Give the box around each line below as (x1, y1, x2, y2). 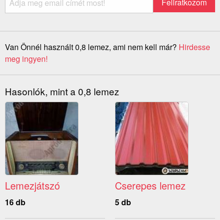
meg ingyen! (5, 53, 48, 65)
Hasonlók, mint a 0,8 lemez (5, 84, 119, 98)
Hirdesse (179, 41, 210, 53)
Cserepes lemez (115, 178, 186, 193)
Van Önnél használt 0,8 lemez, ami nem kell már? (5, 41, 179, 53)
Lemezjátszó (5, 178, 60, 193)
